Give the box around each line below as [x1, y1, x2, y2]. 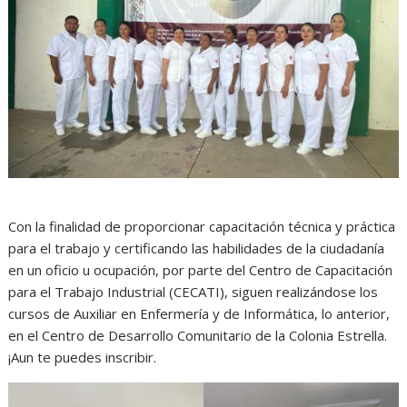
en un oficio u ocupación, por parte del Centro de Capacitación [8, 260, 393, 279]
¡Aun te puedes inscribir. [8, 347, 157, 366]
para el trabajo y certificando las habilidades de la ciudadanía [8, 238, 385, 257]
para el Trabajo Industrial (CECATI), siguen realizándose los [8, 282, 379, 301]
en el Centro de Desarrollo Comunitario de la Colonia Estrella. [8, 325, 388, 344]
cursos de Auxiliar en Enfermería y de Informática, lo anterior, [8, 303, 391, 323]
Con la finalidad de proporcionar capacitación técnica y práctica [8, 216, 396, 235]
